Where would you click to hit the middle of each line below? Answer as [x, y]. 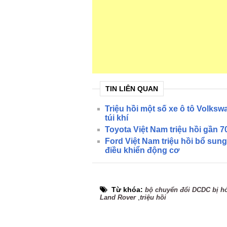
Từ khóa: [128, 190]
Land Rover [118, 197]
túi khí [117, 118]
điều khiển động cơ [142, 150]
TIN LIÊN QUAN [132, 89]
